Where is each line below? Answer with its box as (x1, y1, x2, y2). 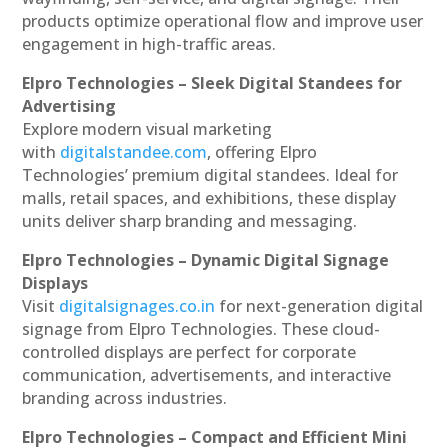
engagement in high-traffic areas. (22, 32, 277, 55)
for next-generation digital (219, 294, 424, 317)
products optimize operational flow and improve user (22, 9, 424, 32)
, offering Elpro (207, 140, 318, 163)
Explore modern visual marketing (22, 117, 273, 140)
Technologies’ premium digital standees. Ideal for (22, 163, 399, 186)
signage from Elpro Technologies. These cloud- (22, 317, 381, 340)
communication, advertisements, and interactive (22, 363, 392, 386)
